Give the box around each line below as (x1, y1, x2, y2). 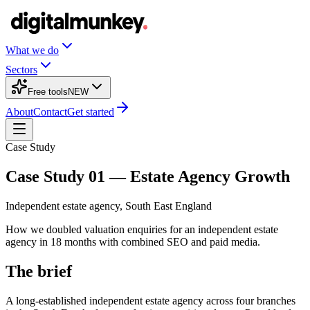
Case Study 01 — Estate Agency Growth (6, 167, 290, 185)
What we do (6, 44, 59, 56)
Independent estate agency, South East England (6, 199, 212, 212)
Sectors (6, 64, 37, 75)
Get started (67, 106, 114, 118)
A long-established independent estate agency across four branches (6, 294, 295, 307)
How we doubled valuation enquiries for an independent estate (6, 223, 278, 235)
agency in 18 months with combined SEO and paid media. (6, 235, 260, 248)
